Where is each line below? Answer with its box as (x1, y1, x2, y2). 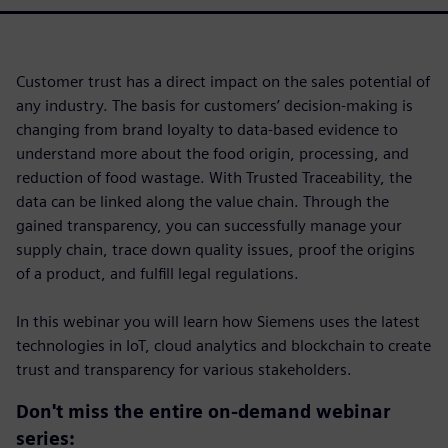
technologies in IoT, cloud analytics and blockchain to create (16, 336, 431, 356)
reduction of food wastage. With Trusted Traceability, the (16, 168, 412, 188)
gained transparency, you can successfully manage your (16, 216, 402, 236)
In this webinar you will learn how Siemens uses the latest (16, 312, 420, 332)
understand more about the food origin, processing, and (16, 144, 409, 164)
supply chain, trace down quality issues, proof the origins (16, 240, 415, 260)
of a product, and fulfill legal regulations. (16, 264, 299, 284)
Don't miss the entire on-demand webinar (16, 401, 390, 423)
